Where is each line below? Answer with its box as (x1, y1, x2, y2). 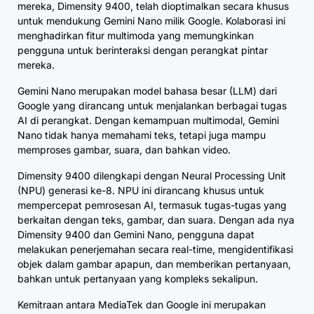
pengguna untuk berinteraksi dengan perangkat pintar (18, 43, 268, 56)
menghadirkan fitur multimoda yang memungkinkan (18, 29, 254, 41)
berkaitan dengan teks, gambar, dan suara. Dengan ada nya (18, 213, 294, 226)
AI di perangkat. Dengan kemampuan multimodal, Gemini (18, 114, 279, 126)
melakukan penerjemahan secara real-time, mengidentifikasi (18, 243, 293, 255)
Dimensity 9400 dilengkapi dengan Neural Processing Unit (18, 169, 286, 182)
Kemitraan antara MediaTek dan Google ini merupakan (18, 298, 266, 310)
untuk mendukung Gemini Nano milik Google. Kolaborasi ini (18, 14, 285, 27)
